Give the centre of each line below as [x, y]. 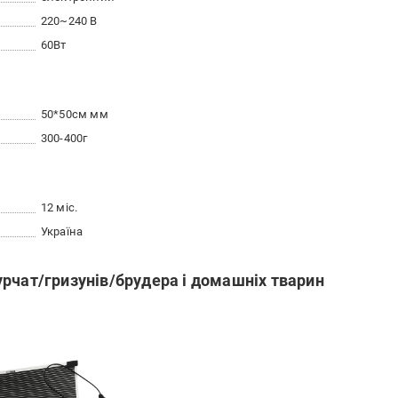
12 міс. [59, 207]
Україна [62, 231]
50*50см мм [74, 114]
